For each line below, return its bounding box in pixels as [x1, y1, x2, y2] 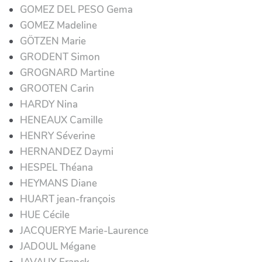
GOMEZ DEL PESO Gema [20, 2, 133, 16]
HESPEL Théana [20, 160, 93, 174]
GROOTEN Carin [20, 81, 94, 95]
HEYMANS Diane [20, 176, 97, 190]
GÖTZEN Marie [20, 34, 86, 48]
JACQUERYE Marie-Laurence [20, 223, 149, 237]
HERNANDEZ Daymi [20, 144, 113, 158]
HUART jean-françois [20, 192, 115, 206]
